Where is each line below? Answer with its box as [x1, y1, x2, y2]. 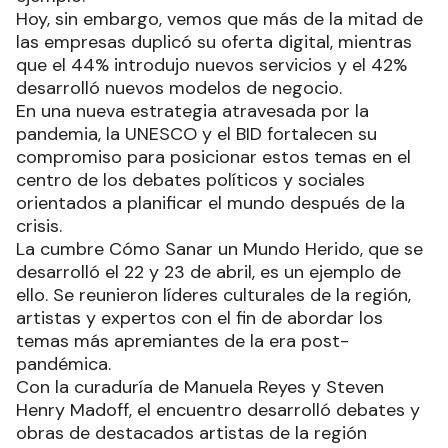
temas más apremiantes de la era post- [16, 329, 349, 353]
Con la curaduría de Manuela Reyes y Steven [16, 375, 384, 399]
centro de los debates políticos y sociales [16, 168, 365, 192]
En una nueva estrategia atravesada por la [16, 99, 369, 123]
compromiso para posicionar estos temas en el [16, 145, 411, 169]
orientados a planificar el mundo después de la [16, 191, 405, 215]
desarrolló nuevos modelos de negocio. [16, 76, 342, 100]
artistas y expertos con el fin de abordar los [16, 306, 383, 330]
